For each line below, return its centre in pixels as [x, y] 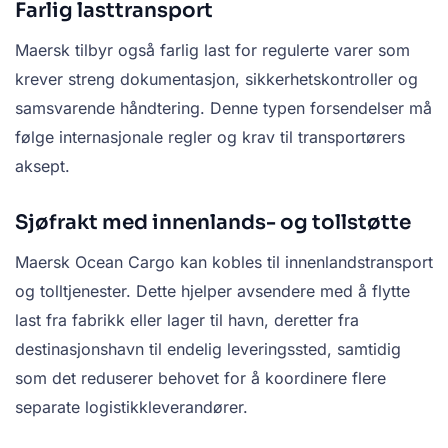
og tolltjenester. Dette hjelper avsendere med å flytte [212, 291]
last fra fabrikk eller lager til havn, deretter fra [187, 320]
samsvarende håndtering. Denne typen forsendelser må [223, 108]
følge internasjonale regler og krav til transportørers [210, 137]
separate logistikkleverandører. [131, 407]
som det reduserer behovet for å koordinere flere [200, 378]
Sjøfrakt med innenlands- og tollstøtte [213, 223]
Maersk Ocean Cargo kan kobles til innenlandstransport [224, 262]
